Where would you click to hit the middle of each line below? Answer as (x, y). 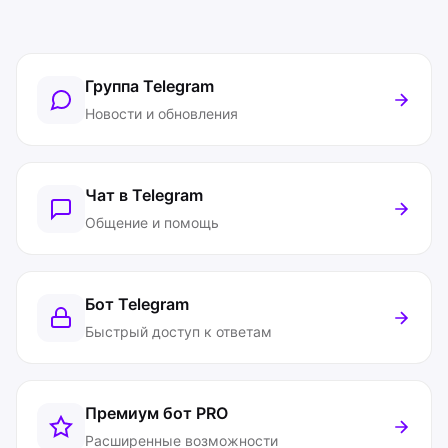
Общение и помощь (152, 222)
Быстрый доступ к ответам (178, 331)
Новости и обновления (161, 113)
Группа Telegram (149, 86)
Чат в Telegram (144, 195)
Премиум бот (140, 413)
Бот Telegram (137, 304)
